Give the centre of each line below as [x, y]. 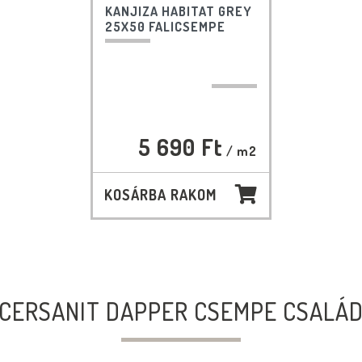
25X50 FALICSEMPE [165, 27]
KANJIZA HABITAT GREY [178, 12]
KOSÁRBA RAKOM [160, 195]
